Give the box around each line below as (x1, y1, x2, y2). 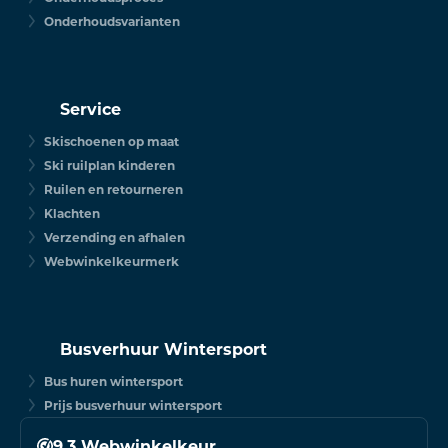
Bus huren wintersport (44, 372, 183, 389)
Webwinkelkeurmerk (44, 252, 179, 269)
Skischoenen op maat (44, 132, 179, 149)
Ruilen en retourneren (44, 180, 183, 197)
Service (60, 98, 121, 119)
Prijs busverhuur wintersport (44, 396, 222, 413)
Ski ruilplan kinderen (44, 156, 175, 173)
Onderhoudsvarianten (44, 12, 180, 29)
